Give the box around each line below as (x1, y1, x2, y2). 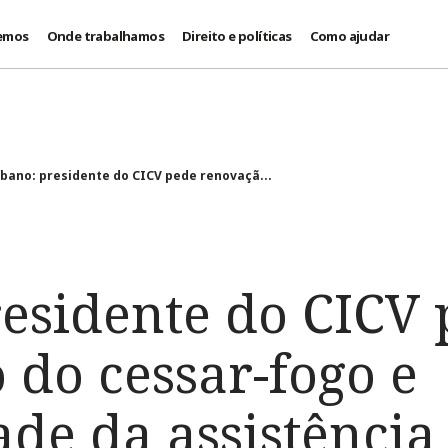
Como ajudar (309, 26, 390, 44)
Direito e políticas (182, 26, 292, 44)
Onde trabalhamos (46, 26, 165, 44)
